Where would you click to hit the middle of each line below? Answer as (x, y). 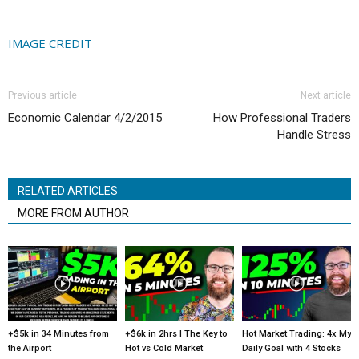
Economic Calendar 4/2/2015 (85, 118)
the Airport (30, 348)
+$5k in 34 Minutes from (58, 333)
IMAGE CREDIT (50, 44)
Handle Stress (314, 135)
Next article (326, 96)
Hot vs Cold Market (163, 348)
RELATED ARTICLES (68, 191)
